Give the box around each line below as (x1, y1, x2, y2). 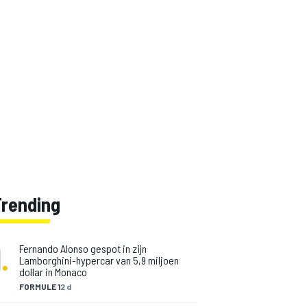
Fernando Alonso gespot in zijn (19, 242, 147, 255)
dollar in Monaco (19, 265, 87, 278)
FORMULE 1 (19, 282, 60, 291)
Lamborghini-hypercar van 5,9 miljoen (19, 254, 179, 267)
